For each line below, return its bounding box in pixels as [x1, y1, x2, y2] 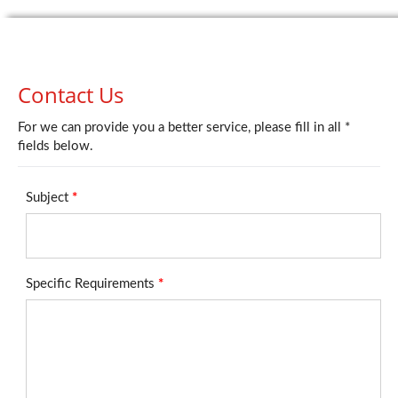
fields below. [18, 139, 93, 153]
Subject [26, 191, 72, 204]
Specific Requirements [26, 277, 158, 291]
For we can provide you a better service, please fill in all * [18, 121, 350, 134]
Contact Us [18, 80, 123, 109]
